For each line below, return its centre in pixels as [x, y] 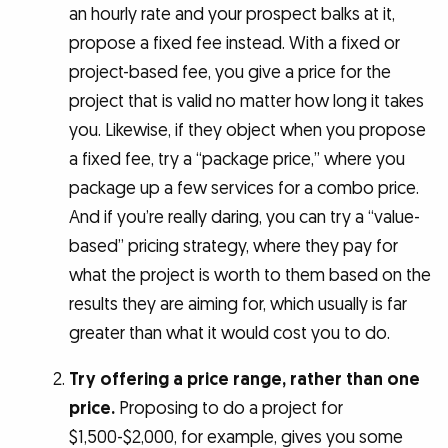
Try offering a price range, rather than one [244, 380]
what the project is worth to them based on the [249, 275]
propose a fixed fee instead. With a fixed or [234, 43]
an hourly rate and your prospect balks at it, [231, 14]
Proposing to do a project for [228, 409]
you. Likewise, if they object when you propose [247, 130]
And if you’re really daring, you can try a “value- [244, 217]
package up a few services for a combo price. [243, 188]
